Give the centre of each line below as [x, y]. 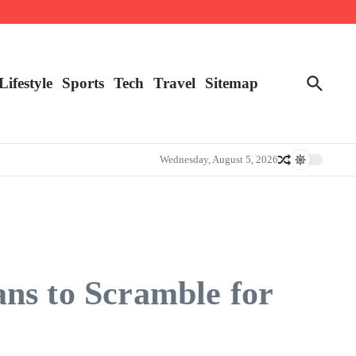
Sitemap [232, 83]
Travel [174, 83]
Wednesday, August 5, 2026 [219, 160]
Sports [83, 83]
